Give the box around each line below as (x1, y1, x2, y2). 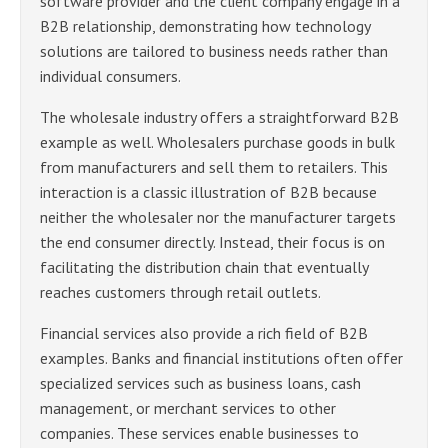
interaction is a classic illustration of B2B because (40, 182, 377, 203)
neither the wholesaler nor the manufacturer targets (40, 207, 396, 228)
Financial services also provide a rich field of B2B (40, 323, 368, 344)
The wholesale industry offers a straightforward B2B (40, 107, 399, 128)
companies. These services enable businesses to (40, 423, 359, 444)
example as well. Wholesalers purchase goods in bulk (40, 132, 395, 153)
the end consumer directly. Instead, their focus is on (40, 232, 385, 253)
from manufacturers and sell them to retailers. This (40, 157, 388, 178)
